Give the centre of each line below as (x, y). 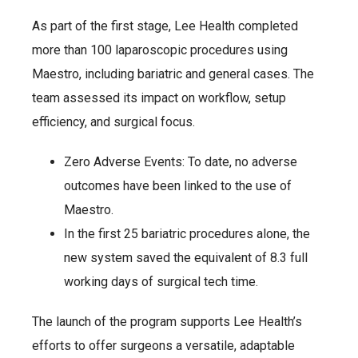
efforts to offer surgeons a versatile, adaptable (163, 346)
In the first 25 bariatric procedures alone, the (187, 234)
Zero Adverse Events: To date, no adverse (181, 162)
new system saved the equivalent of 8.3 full (186, 258)
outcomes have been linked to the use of (178, 186)
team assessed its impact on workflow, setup (159, 98)
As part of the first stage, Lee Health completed (165, 26)
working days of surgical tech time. (163, 282)
